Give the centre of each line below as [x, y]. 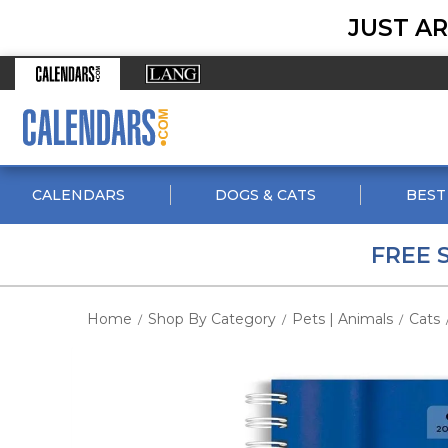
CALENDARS [79, 195]
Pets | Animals [342, 319]
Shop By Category [212, 319]
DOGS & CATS [265, 195]
